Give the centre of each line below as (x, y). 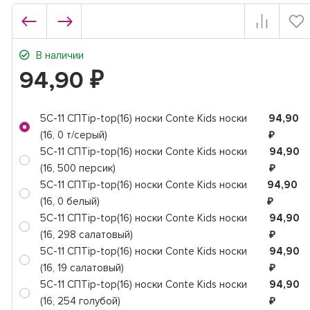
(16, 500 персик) (77, 168)
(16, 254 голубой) (80, 301)
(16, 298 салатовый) (86, 235)
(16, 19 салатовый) (82, 268)
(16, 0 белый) (70, 202)
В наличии (58, 56)
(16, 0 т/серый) (73, 135)
